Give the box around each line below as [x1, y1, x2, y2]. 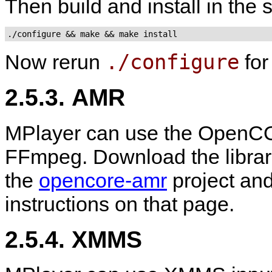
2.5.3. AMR [5, 84, 125, 111]
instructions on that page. [5, 192, 234, 216]
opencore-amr [39, 168, 167, 192]
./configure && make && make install [7, 29, 177, 39]
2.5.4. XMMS [5, 226, 142, 253]
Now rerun [5, 50, 106, 73]
